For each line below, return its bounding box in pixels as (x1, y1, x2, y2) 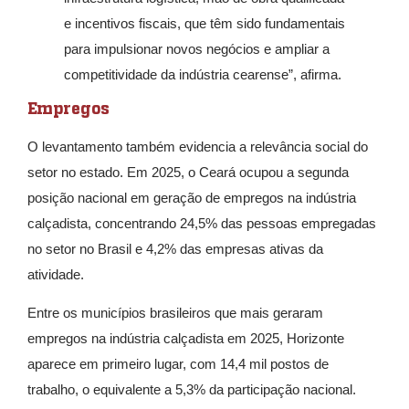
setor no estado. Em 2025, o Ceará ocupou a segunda (27, 164, 349, 180)
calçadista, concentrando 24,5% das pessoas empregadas (27, 215, 376, 231)
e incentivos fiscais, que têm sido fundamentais (64, 16, 345, 31)
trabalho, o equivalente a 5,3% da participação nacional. (27, 382, 356, 398)
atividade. (27, 267, 84, 282)
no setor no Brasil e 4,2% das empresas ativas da (27, 241, 323, 257)
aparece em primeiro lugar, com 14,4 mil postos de (27, 356, 329, 372)
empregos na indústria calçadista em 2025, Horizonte (27, 330, 344, 347)
